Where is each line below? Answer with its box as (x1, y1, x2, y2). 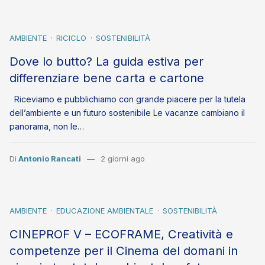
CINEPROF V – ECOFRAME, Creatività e (9, 227, 233, 242)
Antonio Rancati (18, 154, 81, 164)
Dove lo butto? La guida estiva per (9, 54, 203, 69)
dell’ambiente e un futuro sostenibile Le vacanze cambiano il (9, 108, 245, 118)
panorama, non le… (9, 121, 84, 132)
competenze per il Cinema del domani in (9, 243, 238, 258)
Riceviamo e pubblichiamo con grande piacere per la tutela (9, 94, 245, 105)
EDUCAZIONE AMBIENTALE (56, 206, 153, 216)
